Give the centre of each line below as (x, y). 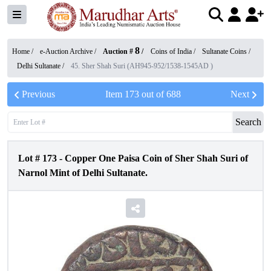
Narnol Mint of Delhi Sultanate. (83, 173)
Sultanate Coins (224, 51)
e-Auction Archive (66, 51)
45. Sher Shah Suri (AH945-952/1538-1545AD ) (142, 66)
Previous (38, 94)
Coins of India (171, 51)
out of (152, 94)
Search (248, 122)
